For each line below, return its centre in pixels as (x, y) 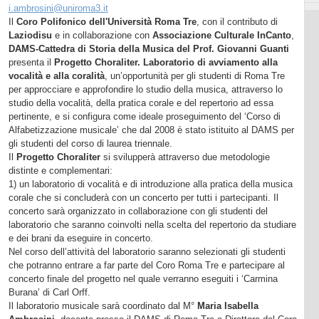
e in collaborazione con (102, 35)
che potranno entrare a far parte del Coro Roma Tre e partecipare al (146, 265)
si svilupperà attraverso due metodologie (185, 157)
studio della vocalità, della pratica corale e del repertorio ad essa (141, 103)
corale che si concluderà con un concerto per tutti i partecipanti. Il (143, 197)
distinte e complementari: (60, 170)
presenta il (31, 62)
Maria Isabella (228, 305)
